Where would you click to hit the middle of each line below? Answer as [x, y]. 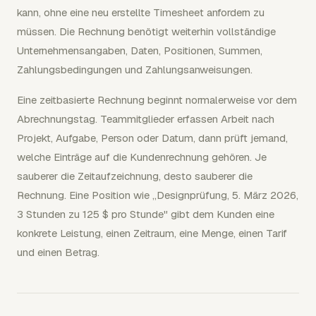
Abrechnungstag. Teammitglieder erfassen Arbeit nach [146, 119]
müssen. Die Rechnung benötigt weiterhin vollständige [146, 31]
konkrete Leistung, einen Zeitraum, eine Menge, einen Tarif [152, 233]
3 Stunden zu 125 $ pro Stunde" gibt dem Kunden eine [146, 214]
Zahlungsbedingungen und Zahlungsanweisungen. [135, 69]
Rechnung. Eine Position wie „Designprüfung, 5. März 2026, [158, 195]
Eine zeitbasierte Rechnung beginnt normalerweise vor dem [157, 100]
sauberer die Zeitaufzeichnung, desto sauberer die [135, 176]
